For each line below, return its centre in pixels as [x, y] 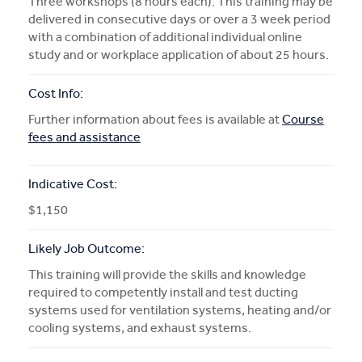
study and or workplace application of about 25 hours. [179, 55]
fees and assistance [84, 137]
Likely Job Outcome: [86, 248]
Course [303, 119]
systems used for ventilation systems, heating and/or [180, 310]
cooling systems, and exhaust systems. [140, 328]
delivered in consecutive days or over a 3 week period [179, 19]
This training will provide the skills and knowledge [167, 274]
